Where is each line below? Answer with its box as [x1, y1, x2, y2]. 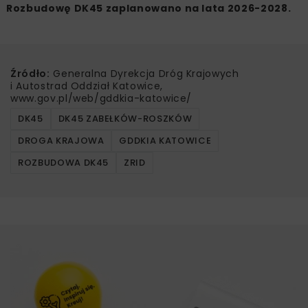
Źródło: [10, 66, 50, 80]
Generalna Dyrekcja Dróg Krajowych [49, 66, 239, 80]
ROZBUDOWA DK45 [18, 155, 109, 169]
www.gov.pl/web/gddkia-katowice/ [10, 91, 192, 105]
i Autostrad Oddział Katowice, [10, 78, 163, 93]
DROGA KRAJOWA [18, 133, 104, 147]
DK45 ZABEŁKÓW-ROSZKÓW [58, 111, 192, 125]
